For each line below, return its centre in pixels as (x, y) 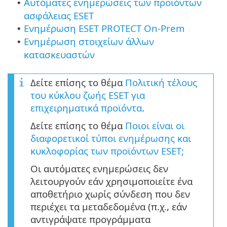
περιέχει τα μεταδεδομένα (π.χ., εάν (109, 206)
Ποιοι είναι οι (155, 125)
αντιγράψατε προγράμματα (90, 219)
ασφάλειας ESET (59, 15)
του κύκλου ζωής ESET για (88, 95)
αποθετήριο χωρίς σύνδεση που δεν (110, 194)
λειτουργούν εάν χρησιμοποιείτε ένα (111, 181)
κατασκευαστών (59, 54)
